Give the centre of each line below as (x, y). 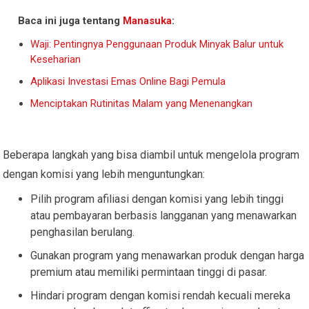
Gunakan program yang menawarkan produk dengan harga (168, 255)
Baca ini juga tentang (71, 20)
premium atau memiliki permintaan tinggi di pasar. (149, 272)
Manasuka (148, 20)
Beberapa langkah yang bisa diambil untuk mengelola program (151, 154)
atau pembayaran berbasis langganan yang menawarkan (164, 215)
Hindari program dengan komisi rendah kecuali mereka (161, 295)
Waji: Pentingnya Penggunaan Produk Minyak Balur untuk (157, 44)
